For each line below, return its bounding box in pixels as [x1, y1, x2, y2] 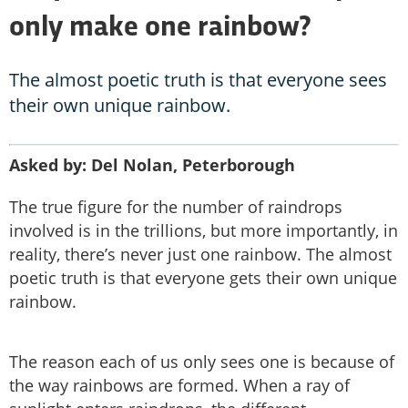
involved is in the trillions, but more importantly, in [9, 219, 398, 242]
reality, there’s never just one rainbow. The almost [9, 243, 392, 266]
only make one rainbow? [9, 15, 311, 43]
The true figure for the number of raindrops [9, 196, 342, 219]
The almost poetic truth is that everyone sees [9, 67, 387, 93]
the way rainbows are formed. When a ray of [9, 374, 350, 397]
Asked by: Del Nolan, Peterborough [9, 154, 295, 177]
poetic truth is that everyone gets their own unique [9, 267, 397, 290]
